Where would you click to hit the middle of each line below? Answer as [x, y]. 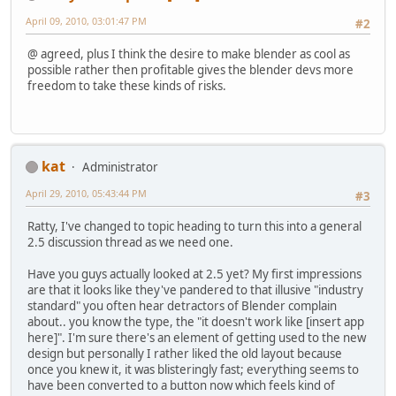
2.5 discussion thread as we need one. [130, 243]
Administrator [120, 167]
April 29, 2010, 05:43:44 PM [86, 193]
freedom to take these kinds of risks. [127, 86]
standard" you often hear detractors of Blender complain [182, 306]
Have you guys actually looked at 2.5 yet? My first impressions [194, 274]
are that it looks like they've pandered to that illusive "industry [195, 290]
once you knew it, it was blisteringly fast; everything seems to [193, 370]
